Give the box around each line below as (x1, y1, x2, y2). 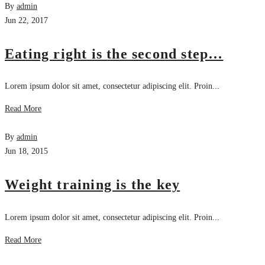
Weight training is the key (5, 177, 180, 193)
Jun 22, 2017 (5, 15, 48, 25)
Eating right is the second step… (5, 46, 224, 62)
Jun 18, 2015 (5, 147, 48, 156)
